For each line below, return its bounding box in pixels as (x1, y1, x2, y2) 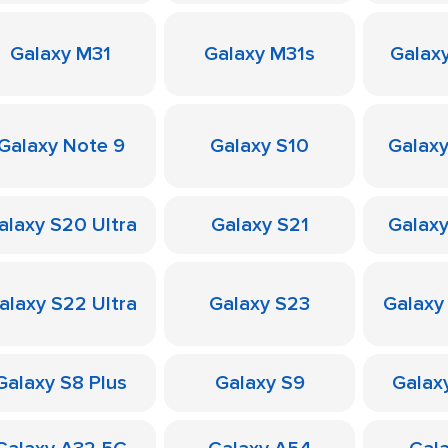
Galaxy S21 (210, 213, 309, 237)
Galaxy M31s (204, 42, 315, 66)
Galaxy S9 (214, 371, 305, 395)
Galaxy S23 (209, 292, 310, 316)
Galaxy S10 (210, 134, 309, 158)
